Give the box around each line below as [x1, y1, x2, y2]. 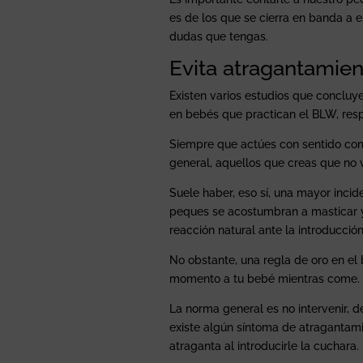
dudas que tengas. [169, 29, 269, 43]
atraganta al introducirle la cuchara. [169, 339, 360, 352]
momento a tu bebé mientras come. [169, 271, 361, 285]
